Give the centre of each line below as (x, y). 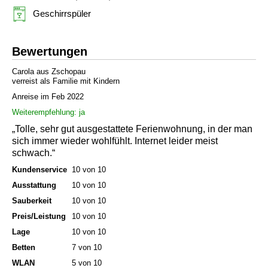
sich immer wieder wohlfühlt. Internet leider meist (115, 141)
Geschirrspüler (62, 14)
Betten (24, 248)
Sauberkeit (32, 201)
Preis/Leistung (39, 217)
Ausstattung (34, 185)
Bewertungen (50, 52)
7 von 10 (87, 248)
